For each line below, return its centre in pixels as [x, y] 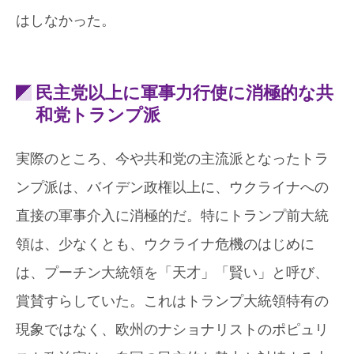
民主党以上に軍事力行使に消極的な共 [185, 93]
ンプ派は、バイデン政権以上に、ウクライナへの [172, 187]
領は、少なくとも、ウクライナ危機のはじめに [165, 244]
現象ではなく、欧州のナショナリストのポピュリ [172, 329]
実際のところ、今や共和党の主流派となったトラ [172, 158]
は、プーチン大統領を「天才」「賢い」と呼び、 [172, 272]
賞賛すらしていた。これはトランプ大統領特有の [172, 301]
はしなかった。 [66, 20]
